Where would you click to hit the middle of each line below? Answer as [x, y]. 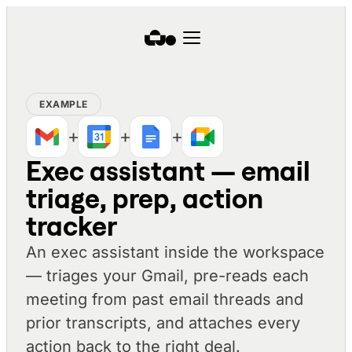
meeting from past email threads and [165, 299]
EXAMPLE [64, 104]
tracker [71, 226]
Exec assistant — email [168, 171]
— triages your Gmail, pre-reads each [167, 276]
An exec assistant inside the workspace [175, 252]
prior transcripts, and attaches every [163, 323]
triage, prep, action [145, 199]
